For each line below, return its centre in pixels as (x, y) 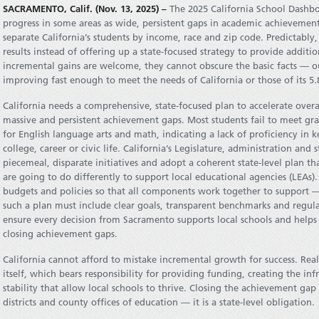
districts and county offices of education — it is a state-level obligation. (159, 302)
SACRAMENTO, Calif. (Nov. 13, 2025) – (85, 9)
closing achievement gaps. (62, 234)
